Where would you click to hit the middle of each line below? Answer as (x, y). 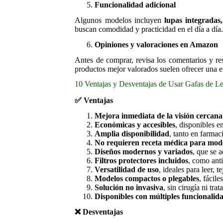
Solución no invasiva (129, 187)
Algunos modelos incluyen (119, 20)
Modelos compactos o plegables (147, 178)
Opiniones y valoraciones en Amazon (157, 44)
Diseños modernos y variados (144, 151)
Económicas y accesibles (135, 124)
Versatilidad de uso (127, 169)
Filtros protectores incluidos (142, 160)
